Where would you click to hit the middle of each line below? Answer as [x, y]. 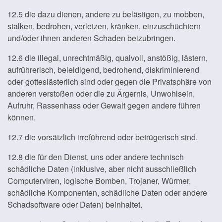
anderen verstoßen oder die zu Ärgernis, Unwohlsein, [101, 93]
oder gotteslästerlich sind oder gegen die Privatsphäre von [110, 82]
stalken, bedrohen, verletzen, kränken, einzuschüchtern [104, 26]
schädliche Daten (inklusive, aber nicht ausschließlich [102, 169]
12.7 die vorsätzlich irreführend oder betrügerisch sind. [103, 137]
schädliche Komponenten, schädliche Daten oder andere [107, 193]
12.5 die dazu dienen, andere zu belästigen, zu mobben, [106, 14]
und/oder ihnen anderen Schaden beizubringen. [91, 38]
